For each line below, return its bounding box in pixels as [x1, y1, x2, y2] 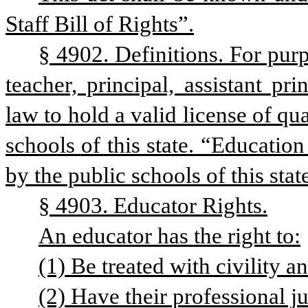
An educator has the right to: [38, 223, 300, 248]
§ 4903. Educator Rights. [38, 193, 267, 218]
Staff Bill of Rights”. [5, 12, 194, 36]
